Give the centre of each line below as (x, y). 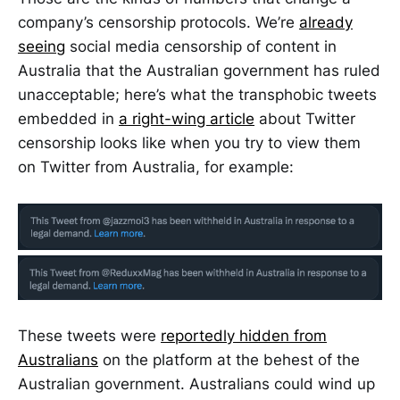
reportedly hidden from (244, 336)
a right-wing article (187, 118)
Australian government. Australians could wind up (196, 384)
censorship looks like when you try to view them (189, 142)
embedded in (68, 118)
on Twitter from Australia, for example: (156, 167)
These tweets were (89, 336)
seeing (42, 46)
